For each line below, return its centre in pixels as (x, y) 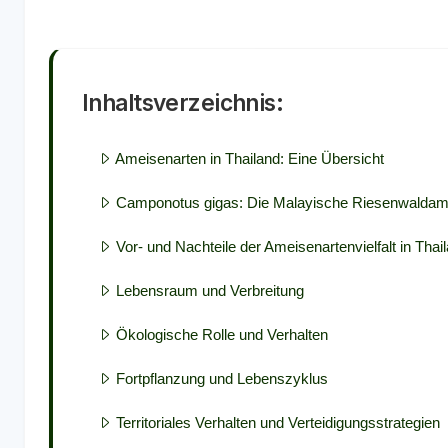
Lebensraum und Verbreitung (210, 290)
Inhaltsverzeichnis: (183, 102)
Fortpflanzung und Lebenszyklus (222, 378)
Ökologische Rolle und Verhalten (222, 334)
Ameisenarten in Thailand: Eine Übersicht (249, 158)
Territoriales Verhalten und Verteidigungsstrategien (278, 422)
